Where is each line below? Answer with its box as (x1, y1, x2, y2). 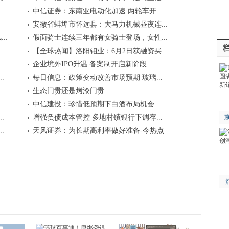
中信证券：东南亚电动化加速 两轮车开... (32, 7, 163, 15)
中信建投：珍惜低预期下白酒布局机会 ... (32, 100, 163, 108)
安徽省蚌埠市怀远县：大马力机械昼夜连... (32, 20, 168, 28)
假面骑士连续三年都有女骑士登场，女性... (32, 34, 168, 41)
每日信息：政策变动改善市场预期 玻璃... (32, 74, 163, 81)
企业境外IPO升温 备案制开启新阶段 (32, 60, 147, 68)
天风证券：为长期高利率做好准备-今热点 (32, 127, 164, 134)
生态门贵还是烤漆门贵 (32, 87, 104, 95)
